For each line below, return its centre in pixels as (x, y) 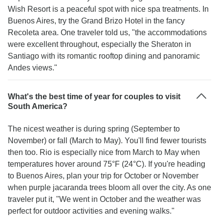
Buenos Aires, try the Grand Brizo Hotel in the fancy (96, 21)
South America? (38, 106)
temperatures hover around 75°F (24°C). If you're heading (107, 164)
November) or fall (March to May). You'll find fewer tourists (107, 141)
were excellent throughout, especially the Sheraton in (99, 44)
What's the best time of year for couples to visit (94, 97)
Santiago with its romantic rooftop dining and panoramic (104, 56)
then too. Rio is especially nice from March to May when (104, 152)
